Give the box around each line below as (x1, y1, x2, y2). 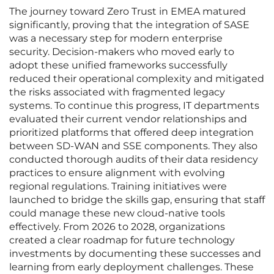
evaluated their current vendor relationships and (9, 113, 247, 125)
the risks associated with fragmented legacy (9, 86, 225, 98)
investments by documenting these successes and (9, 248, 261, 260)
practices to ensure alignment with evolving (9, 167, 225, 179)
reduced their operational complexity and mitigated (9, 73, 264, 85)
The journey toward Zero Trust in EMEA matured (9, 6, 246, 18)
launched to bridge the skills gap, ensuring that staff (9, 194, 265, 206)
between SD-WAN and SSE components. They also (9, 140, 257, 152)
